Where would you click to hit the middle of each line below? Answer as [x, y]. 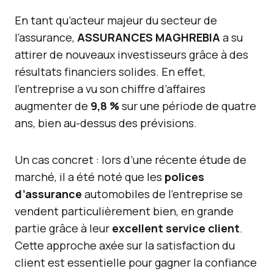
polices [184, 177]
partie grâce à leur [63, 228]
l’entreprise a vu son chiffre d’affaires [110, 89]
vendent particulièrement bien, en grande [124, 211]
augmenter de [53, 106]
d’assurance [48, 194]
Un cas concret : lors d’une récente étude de [131, 160]
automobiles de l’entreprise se [162, 194]
